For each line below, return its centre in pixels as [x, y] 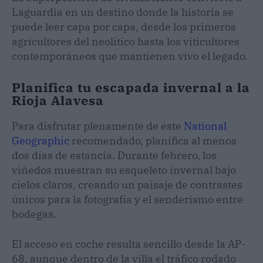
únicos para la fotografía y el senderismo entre [127, 199]
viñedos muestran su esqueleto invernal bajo [124, 170]
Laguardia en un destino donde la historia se [123, 12]
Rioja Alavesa [58, 100]
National [205, 126]
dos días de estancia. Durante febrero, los [114, 155]
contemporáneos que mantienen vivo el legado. [130, 56]
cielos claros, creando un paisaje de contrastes [127, 184]
